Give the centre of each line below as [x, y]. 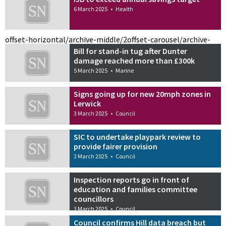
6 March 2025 [91, 9]
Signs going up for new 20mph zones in [143, 94]
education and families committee [136, 189]
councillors [94, 199]
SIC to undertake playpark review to [137, 136]
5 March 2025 [91, 71]
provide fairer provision [116, 146]
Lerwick [88, 103]
